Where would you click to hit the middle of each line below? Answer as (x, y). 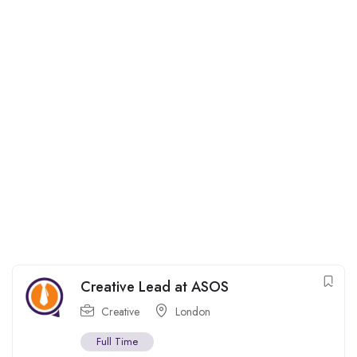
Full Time (117, 341)
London (193, 312)
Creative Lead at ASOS (155, 287)
